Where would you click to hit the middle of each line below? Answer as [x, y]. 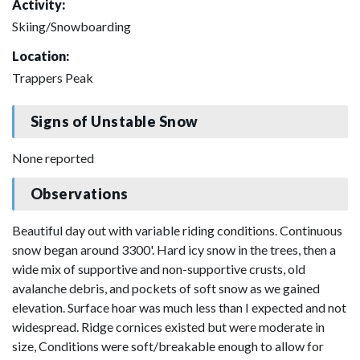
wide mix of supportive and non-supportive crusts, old [159, 268]
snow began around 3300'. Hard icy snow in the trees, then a [174, 249]
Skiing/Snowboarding [72, 26]
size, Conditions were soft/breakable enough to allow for [168, 346]
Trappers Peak [53, 77]
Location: [41, 55]
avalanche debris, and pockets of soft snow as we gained [166, 288]
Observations [79, 194]
